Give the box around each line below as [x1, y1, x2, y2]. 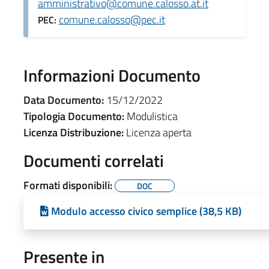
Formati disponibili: [23, 177, 115, 193]
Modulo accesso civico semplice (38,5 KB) [50, 202, 241, 219]
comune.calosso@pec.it [58, 11, 165, 28]
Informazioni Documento [23, 62, 201, 88]
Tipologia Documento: [23, 107, 124, 124]
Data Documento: [23, 91, 104, 108]
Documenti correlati [23, 147, 164, 174]
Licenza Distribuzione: [23, 124, 124, 141]
